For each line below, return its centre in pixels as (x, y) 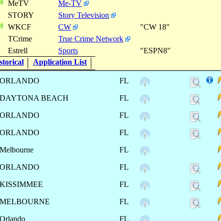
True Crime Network (91, 38)
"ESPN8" (156, 50)
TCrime (20, 38)
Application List (60, 62)
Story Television (84, 15)
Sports (68, 50)
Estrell (18, 50)
